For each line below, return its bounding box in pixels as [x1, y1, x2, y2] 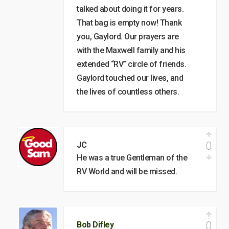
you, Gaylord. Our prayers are [77, 31, 179, 41]
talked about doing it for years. [77, 4, 184, 14]
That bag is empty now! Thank [77, 17, 181, 28]
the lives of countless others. [77, 86, 179, 97]
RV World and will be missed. [77, 166, 177, 176]
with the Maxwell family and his [77, 45, 186, 55]
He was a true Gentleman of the [77, 152, 187, 163]
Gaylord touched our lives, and [77, 73, 183, 83]
